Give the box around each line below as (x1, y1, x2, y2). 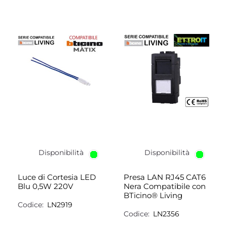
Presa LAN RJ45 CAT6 (124, 172, 206, 182)
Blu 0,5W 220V (18, 181, 73, 191)
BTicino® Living (124, 191, 182, 200)
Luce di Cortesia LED (18, 172, 96, 182)
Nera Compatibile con (124, 181, 206, 191)
